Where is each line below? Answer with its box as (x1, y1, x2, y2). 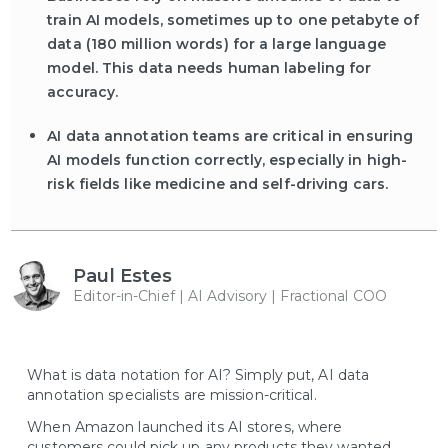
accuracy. (47, 83, 119, 101)
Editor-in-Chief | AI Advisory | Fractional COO (73, 287, 387, 305)
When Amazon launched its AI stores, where (27, 418, 343, 436)
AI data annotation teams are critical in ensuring (47, 127, 414, 145)
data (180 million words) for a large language (47, 35, 386, 53)
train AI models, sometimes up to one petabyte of (47, 11, 420, 29)
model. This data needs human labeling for (47, 59, 372, 77)
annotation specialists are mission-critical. (27, 386, 317, 404)
